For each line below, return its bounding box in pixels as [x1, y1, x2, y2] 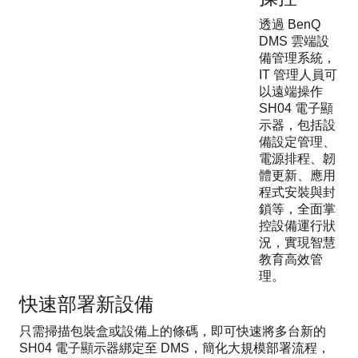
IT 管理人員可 [259, 67, 337, 82]
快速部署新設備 [19, 292, 153, 315]
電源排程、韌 [259, 151, 336, 165]
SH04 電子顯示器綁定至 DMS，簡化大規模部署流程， [19, 340, 330, 355]
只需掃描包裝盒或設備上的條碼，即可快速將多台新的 [19, 324, 326, 338]
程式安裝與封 [259, 185, 336, 199]
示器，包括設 [259, 117, 336, 132]
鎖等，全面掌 [259, 201, 336, 216]
